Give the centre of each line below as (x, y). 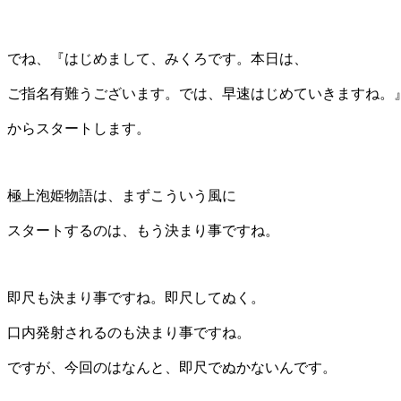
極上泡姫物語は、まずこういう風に (122, 195)
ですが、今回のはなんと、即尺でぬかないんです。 (172, 367)
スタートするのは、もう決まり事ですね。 (143, 230)
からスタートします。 (79, 128)
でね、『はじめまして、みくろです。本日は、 (158, 58)
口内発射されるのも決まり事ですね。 (129, 332)
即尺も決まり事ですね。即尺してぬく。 (136, 297)
